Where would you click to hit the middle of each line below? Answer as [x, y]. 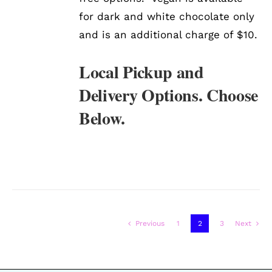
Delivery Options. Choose [169, 95]
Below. [102, 118]
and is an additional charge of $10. [168, 35]
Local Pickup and [141, 72]
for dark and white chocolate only [167, 17]
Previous [150, 224]
